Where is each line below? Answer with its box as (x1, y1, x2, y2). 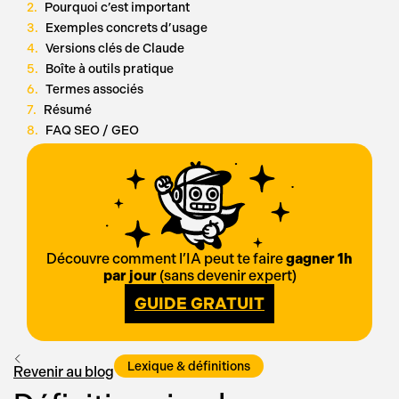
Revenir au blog (13, 363, 114, 380)
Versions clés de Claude (45, 41, 184, 55)
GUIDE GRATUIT (134, 294, 265, 313)
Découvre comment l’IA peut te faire (46, 250, 286, 267)
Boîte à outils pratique (45, 61, 174, 76)
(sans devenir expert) (156, 267, 297, 284)
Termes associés (45, 82, 143, 96)
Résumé (44, 102, 92, 117)
